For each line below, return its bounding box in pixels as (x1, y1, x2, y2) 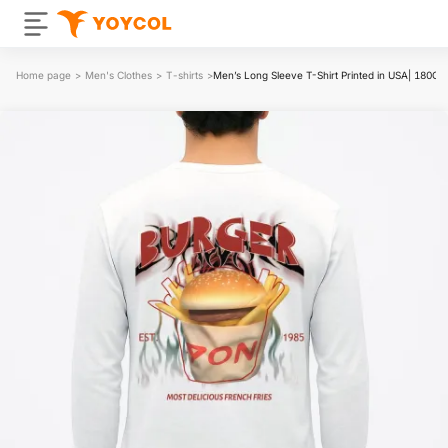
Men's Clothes (85, 68, 152, 81)
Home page (16, 68, 71, 81)
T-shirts (166, 68, 203, 81)
